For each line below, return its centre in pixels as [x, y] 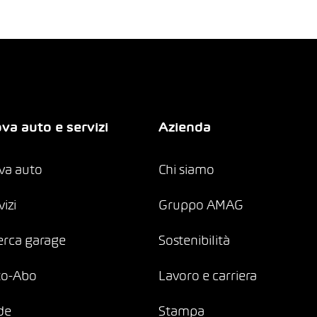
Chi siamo [186, 171]
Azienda [185, 128]
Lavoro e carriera [208, 277]
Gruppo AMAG [201, 206]
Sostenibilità [194, 242]
